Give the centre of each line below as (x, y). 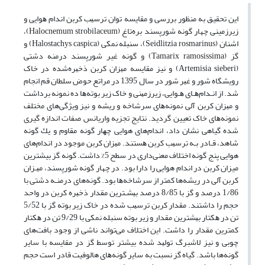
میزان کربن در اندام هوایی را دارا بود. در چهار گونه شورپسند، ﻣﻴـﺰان (131, 168)
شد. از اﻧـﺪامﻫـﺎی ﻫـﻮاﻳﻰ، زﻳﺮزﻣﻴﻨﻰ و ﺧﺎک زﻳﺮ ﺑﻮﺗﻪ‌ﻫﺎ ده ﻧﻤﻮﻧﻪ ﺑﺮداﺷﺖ (131, 93)
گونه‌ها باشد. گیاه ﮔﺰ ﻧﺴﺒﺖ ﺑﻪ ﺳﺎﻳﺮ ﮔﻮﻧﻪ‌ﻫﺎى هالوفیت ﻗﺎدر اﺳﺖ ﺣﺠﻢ (131, 255)
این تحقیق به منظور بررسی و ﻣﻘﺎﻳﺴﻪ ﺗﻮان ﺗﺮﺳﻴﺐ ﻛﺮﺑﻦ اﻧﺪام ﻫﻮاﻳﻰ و (131, 19)
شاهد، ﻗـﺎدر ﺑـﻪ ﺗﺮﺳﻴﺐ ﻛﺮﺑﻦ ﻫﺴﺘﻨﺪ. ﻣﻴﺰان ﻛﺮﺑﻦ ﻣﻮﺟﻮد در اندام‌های (131, 143)
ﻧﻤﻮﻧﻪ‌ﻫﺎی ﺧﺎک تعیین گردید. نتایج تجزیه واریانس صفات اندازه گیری (131, 118)
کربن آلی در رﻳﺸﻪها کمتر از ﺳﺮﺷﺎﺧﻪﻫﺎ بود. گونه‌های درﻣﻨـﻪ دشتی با (131, 180)
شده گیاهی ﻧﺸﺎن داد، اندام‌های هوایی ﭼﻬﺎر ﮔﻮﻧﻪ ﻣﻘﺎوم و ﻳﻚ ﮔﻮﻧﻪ (131, 131)
